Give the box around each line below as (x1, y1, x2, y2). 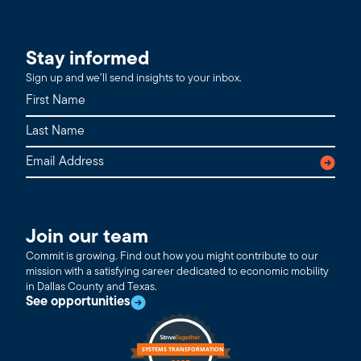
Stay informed (26, 50, 150, 70)
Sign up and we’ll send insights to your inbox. (26, 73, 242, 85)
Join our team (26, 228, 148, 248)
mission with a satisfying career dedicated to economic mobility (26, 266, 329, 279)
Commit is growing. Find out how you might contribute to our (26, 251, 318, 263)
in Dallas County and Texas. (26, 281, 157, 294)
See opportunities (26, 296, 131, 309)
